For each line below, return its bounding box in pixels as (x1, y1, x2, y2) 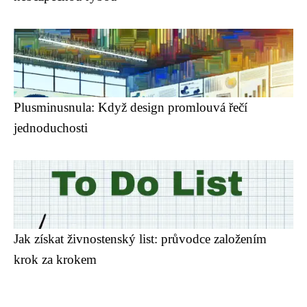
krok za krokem (14, 252, 97, 267)
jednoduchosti (14, 121, 88, 135)
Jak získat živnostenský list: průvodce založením (14, 232, 267, 246)
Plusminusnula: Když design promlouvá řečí (14, 100, 247, 114)
